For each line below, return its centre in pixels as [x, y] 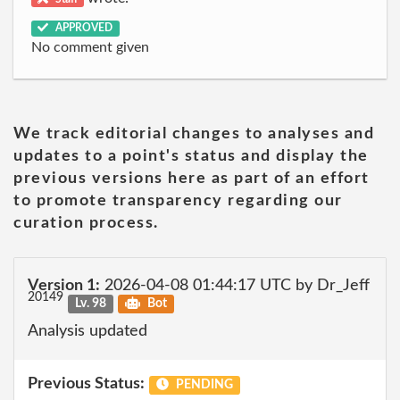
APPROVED [83, 28]
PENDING [203, 385]
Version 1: [64, 286]
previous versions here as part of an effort [192, 178]
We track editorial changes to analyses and [194, 133]
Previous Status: [86, 384]
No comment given [90, 47]
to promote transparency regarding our [178, 200]
